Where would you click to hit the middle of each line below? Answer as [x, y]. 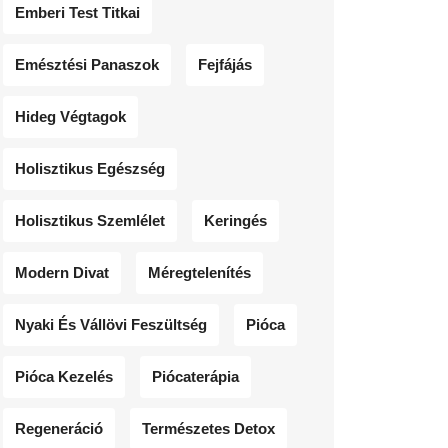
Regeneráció [59, 428]
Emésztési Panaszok [87, 64]
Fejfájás [225, 64]
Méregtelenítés [199, 272]
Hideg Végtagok [70, 116]
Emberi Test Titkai [77, 12]
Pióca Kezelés [64, 376]
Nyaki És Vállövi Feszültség [111, 324]
